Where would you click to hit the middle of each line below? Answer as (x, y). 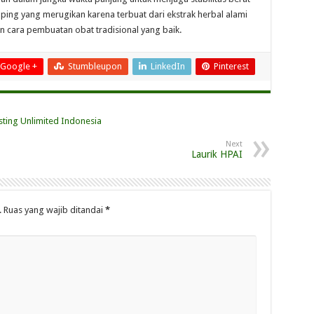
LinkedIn (168, 66)
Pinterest (231, 66)
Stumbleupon (95, 66)
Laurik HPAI (217, 154)
